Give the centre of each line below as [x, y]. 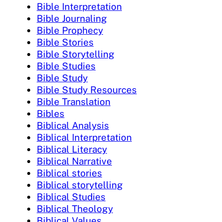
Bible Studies [66, 66]
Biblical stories [69, 173]
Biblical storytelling [80, 185]
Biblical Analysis [73, 125]
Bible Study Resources [87, 89]
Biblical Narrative [74, 161]
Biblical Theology [75, 208]
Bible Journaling [72, 18]
